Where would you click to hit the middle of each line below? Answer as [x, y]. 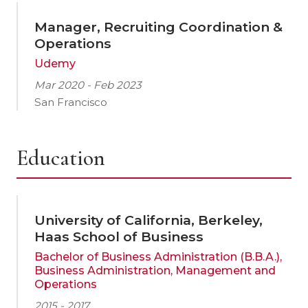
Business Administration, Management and [155, 271]
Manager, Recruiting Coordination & [158, 27]
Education [61, 158]
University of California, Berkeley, [148, 220]
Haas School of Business [119, 236]
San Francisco [71, 102]
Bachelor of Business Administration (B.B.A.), [158, 257]
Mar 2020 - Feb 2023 [88, 85]
